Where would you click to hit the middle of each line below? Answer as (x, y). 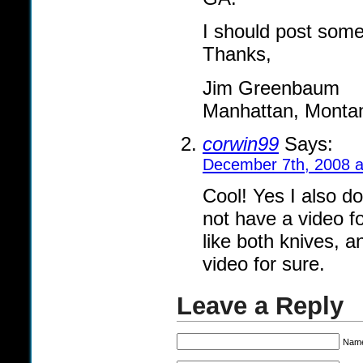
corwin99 (241, 143)
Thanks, (237, 54)
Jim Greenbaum (271, 88)
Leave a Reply (260, 306)
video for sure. (264, 264)
